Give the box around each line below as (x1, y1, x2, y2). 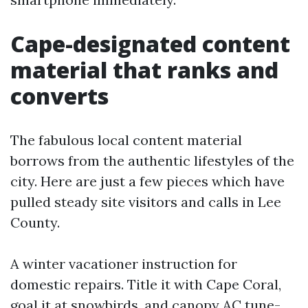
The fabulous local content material (10, 131, 242, 148)
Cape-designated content (10, 29, 290, 58)
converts (10, 81, 109, 111)
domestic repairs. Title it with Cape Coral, (10, 276, 281, 293)
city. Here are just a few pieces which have (10, 173, 285, 190)
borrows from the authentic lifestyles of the (10, 152, 294, 169)
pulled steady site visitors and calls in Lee (10, 193, 281, 210)
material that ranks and (10, 55, 278, 85)
